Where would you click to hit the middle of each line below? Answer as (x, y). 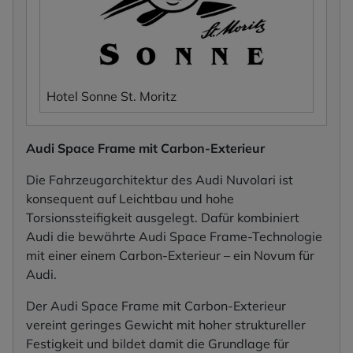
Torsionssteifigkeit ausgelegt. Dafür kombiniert (163, 217)
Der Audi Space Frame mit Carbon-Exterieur (156, 305)
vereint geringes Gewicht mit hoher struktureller (166, 324)
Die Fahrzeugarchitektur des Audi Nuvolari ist (160, 179)
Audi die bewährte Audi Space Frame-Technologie (174, 236)
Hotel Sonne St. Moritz (111, 96)
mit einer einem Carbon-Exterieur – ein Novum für (170, 255)
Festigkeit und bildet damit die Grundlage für (158, 343)
